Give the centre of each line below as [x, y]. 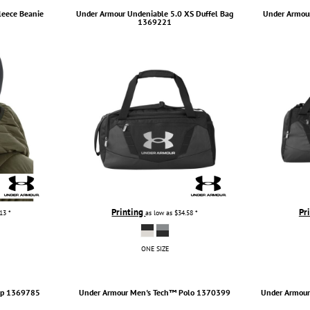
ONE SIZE [155, 248]
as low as [160, 212]
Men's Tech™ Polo [163, 292]
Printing [129, 212]
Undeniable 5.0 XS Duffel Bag [181, 13]
